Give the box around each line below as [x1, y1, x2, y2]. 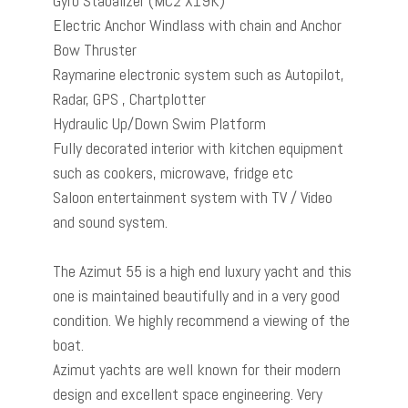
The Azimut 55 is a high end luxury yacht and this [53, 260, 352, 281]
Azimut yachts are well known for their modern [53, 359, 341, 380]
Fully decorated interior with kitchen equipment [53, 138, 343, 158]
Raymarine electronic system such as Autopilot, [53, 64, 344, 85]
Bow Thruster [53, 39, 137, 60]
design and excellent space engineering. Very [53, 383, 322, 404]
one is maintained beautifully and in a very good [53, 285, 340, 306]
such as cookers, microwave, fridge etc [53, 162, 293, 183]
